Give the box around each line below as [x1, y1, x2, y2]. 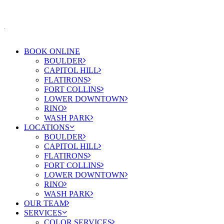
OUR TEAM [24, 199, 66, 207]
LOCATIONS [24, 123, 69, 131]
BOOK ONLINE [24, 47, 80, 55]
